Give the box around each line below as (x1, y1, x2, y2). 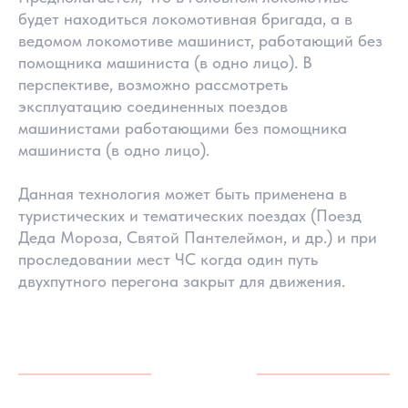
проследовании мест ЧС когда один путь (18, 250, 318, 269)
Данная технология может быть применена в (18, 184, 347, 203)
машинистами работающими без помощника (18, 118, 347, 138)
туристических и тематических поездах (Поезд (18, 206, 362, 225)
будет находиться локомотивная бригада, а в (18, 9, 352, 28)
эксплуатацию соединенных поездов (18, 97, 288, 116)
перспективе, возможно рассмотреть (18, 75, 288, 94)
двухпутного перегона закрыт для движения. (18, 271, 345, 291)
